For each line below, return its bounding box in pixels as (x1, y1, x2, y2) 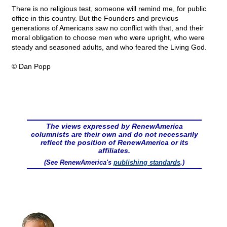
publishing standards (113, 159, 180, 167)
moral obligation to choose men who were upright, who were (12, 33, 205, 42)
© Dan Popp (12, 62, 51, 71)
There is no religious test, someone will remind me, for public (12, 5, 206, 13)
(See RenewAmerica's (44, 159, 113, 167)
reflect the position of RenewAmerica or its (40, 138, 188, 147)
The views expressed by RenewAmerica (46, 122, 183, 131)
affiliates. (98, 146, 130, 155)
